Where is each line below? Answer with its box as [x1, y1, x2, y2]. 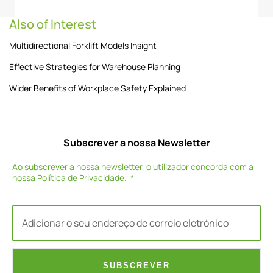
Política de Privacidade [37, 171, 124, 183]
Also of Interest [9, 15, 96, 32]
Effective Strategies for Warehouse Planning [9, 60, 180, 73]
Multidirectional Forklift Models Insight [9, 39, 157, 51]
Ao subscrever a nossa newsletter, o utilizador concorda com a [12, 160, 253, 172]
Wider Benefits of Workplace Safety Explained [9, 82, 186, 94]
